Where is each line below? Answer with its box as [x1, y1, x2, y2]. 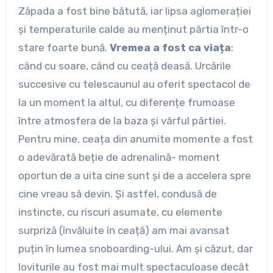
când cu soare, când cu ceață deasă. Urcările [18, 60, 231, 73]
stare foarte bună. [18, 41, 110, 54]
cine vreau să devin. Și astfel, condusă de [18, 188, 217, 200]
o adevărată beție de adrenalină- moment [18, 151, 220, 164]
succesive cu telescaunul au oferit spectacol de [18, 78, 250, 91]
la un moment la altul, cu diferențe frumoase [18, 96, 235, 109]
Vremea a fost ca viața [109, 41, 231, 54]
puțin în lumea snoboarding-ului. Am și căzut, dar [18, 243, 253, 255]
